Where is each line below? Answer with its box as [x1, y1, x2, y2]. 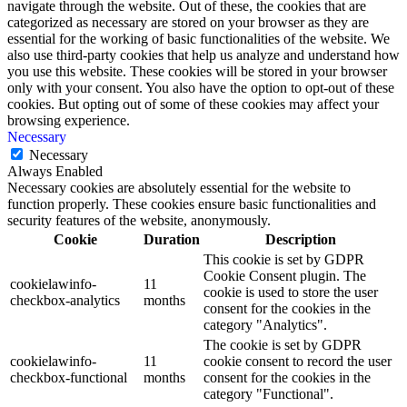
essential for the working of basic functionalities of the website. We [7, 30, 390, 46]
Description [264, 231, 336, 247]
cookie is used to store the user [203, 283, 378, 300]
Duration [144, 231, 200, 247]
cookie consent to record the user [203, 352, 392, 369]
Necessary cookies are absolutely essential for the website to [7, 179, 351, 195]
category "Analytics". [203, 316, 327, 333]
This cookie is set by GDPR [203, 251, 364, 267]
